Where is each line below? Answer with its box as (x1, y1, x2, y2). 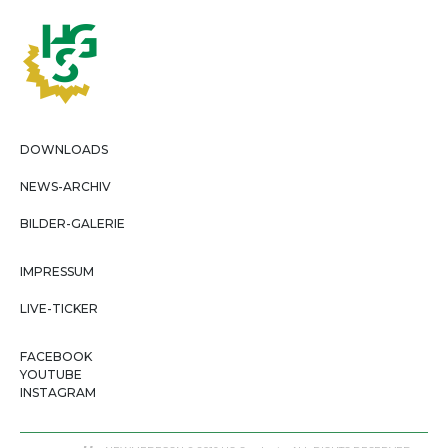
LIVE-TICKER (20, 300, 98, 316)
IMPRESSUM (20, 263, 94, 279)
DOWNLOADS (20, 141, 108, 157)
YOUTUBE (20, 366, 82, 382)
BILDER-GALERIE (20, 215, 125, 231)
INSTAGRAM (20, 384, 96, 400)
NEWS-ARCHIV (20, 178, 111, 194)
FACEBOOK (20, 348, 92, 364)
